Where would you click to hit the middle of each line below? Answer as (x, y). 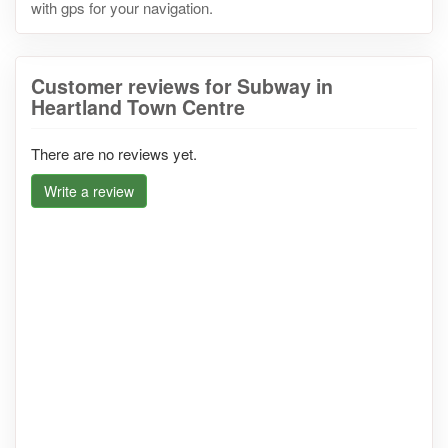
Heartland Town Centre (138, 106)
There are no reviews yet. (114, 153)
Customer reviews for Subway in (182, 85)
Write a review (89, 190)
